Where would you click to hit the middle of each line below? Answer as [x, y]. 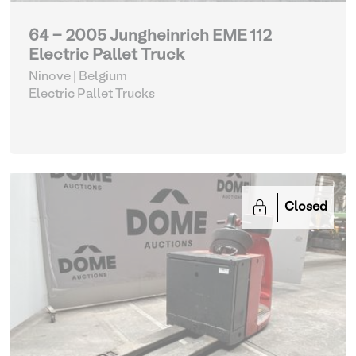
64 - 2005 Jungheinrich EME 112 [150, 37]
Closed [306, 207]
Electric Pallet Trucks [92, 95]
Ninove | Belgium [78, 77]
